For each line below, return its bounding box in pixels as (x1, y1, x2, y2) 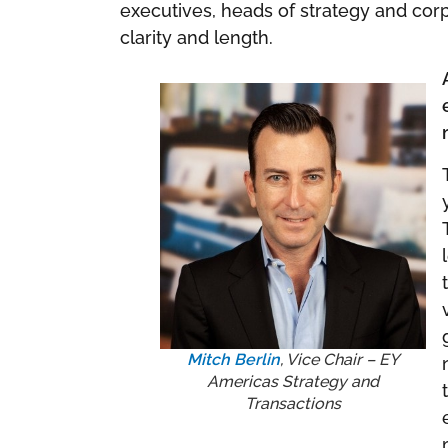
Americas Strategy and (207, 372, 379, 392)
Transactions (245, 394, 341, 414)
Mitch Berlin (187, 350, 280, 370)
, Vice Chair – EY (280, 350, 399, 370)
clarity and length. (120, 26, 273, 48)
